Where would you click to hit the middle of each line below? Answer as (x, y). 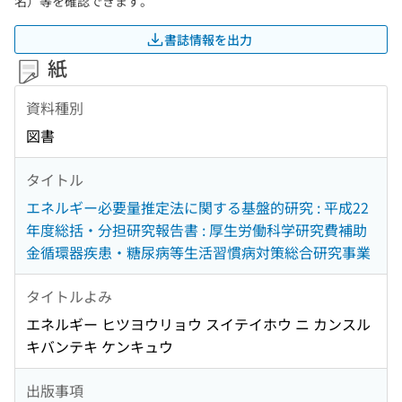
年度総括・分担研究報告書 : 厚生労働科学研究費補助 (197, 230)
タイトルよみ (69, 296)
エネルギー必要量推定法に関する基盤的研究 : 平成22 (197, 208)
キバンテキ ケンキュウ (100, 347)
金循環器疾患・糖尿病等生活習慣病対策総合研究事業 (198, 253)
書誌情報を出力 (208, 39)
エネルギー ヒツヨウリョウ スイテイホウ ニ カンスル (198, 324)
